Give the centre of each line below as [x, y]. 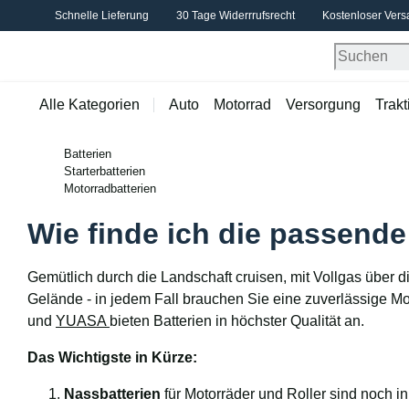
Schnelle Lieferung [102, 16]
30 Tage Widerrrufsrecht [236, 16]
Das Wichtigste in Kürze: [112, 357]
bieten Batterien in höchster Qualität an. [237, 321]
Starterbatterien [105, 171]
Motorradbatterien [110, 189]
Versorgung [323, 105]
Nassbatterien [112, 394]
